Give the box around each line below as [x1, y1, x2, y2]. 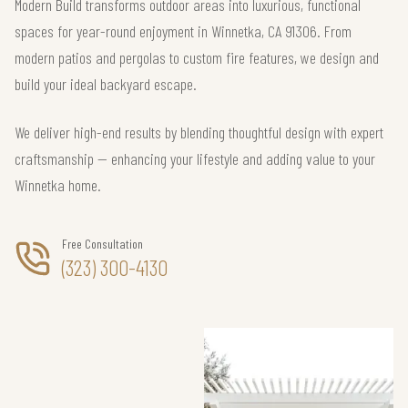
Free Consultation [62, 236, 143, 251]
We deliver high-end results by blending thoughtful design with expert [15, 122, 383, 142]
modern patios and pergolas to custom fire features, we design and [15, 47, 379, 67]
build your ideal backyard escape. [15, 74, 197, 94]
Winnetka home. [15, 175, 101, 195]
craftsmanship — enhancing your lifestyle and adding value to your [15, 148, 375, 168]
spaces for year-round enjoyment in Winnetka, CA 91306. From [15, 21, 352, 41]
